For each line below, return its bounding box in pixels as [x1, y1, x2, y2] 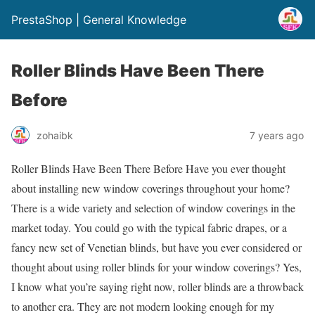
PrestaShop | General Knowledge [11, 13, 186, 27]
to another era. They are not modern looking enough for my [11, 299, 274, 314]
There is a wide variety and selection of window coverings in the [11, 200, 295, 215]
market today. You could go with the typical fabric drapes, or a [11, 220, 287, 235]
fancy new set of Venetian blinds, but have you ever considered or [11, 240, 302, 255]
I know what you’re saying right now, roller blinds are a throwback [11, 279, 304, 294]
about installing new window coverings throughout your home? [11, 181, 290, 195]
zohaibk [37, 129, 73, 141]
